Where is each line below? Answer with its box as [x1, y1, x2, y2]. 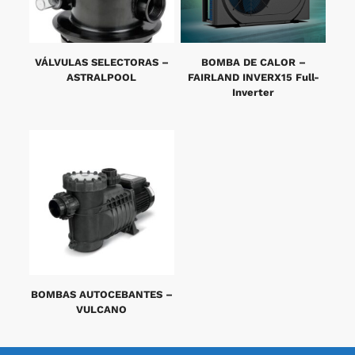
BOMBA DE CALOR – [200, 55, 306, 68]
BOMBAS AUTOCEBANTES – [30, 288, 173, 301]
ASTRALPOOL [67, 71, 137, 83]
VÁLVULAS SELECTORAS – [34, 55, 169, 68]
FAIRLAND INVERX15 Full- [187, 71, 319, 83]
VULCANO [76, 303, 128, 316]
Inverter [232, 86, 274, 98]
